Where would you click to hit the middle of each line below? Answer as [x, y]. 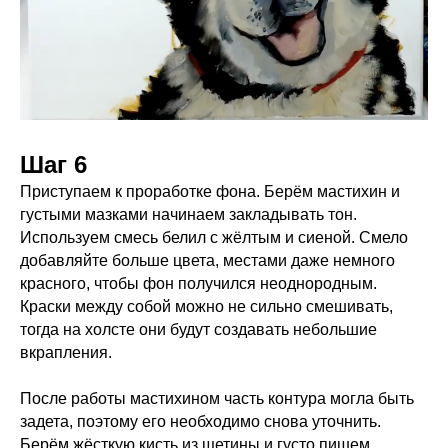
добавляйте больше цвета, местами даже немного [207, 261]
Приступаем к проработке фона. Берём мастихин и [210, 192]
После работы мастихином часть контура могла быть [217, 399]
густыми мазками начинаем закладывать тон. [188, 215]
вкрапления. [68, 353]
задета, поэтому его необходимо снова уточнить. [200, 422]
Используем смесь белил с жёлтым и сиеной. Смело [214, 238]
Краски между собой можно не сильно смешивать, [206, 307]
